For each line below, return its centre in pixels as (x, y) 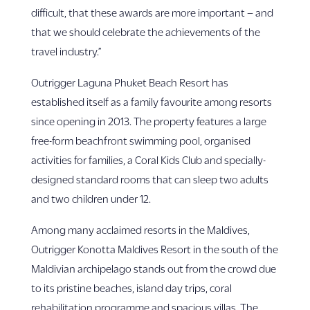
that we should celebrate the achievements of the (145, 31)
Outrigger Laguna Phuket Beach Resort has (129, 82)
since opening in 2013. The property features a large (148, 121)
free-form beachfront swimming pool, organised (140, 140)
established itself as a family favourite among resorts (151, 101)
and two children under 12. (91, 198)
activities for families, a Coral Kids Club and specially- (148, 159)
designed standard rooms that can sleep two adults (149, 179)
